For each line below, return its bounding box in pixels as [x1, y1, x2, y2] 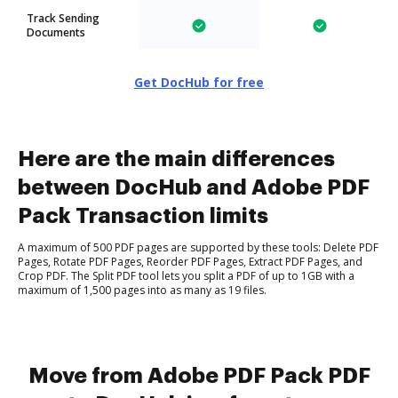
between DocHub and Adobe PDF [18, 177, 370, 198]
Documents [27, 25, 85, 40]
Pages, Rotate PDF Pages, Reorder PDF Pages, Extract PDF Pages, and [18, 254, 362, 269]
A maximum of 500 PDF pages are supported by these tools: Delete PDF [18, 240, 378, 255]
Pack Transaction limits [18, 205, 268, 227]
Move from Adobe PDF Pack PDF [28, 365, 370, 386]
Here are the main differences [18, 148, 335, 170]
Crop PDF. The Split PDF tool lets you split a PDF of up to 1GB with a [18, 268, 354, 283]
